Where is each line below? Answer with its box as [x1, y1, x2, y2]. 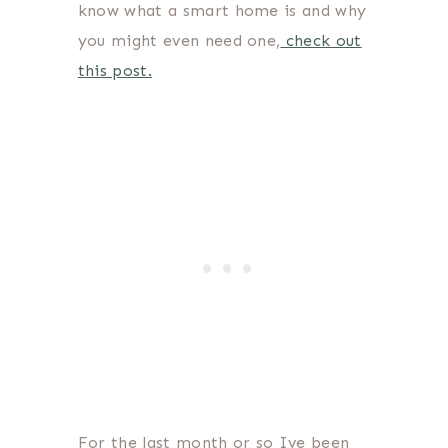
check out [280, 31, 362, 51]
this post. [77, 61, 152, 81]
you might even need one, [77, 31, 281, 51]
